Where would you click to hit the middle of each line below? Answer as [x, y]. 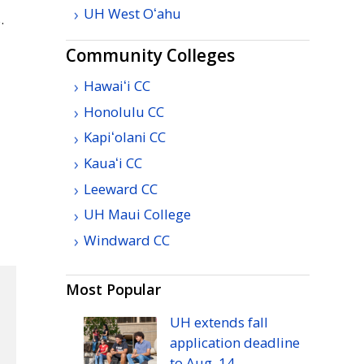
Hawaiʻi [107, 85]
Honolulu [115, 111]
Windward [118, 240]
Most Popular [113, 290]
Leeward [112, 188]
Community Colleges [150, 56]
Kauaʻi [103, 163]
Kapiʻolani [115, 137]
